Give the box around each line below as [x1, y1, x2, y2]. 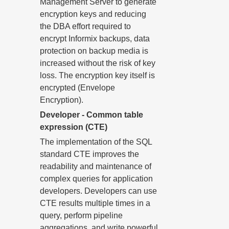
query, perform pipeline [40, 211, 123, 220]
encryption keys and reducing [40, 10, 146, 18]
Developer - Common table [40, 110, 143, 119]
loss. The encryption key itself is [40, 71, 155, 80]
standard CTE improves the [40, 150, 139, 158]
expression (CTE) [40, 123, 107, 131]
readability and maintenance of [40, 162, 151, 171]
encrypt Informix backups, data [40, 34, 150, 43]
